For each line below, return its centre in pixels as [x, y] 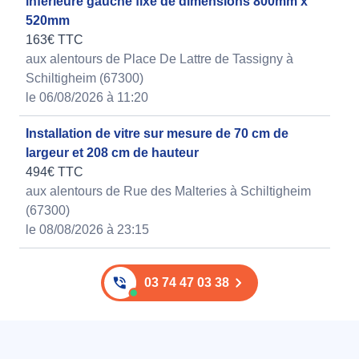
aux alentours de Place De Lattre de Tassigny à [159, 59]
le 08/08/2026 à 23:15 [87, 230]
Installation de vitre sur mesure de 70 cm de [157, 134]
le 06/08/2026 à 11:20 [87, 98]
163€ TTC [54, 40]
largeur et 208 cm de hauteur [112, 153]
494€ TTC [54, 172]
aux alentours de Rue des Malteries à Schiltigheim [168, 192]
